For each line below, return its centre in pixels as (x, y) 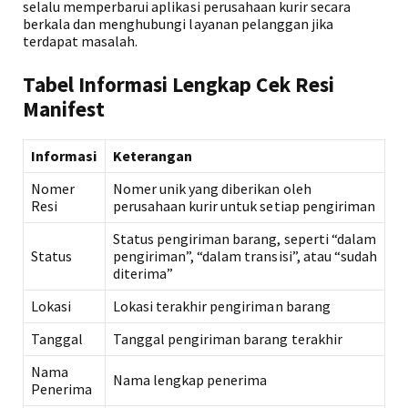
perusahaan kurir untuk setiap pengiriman (244, 206)
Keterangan (153, 156)
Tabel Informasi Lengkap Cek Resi (178, 84)
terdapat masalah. (81, 41)
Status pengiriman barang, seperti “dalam (245, 239)
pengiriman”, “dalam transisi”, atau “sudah (245, 256)
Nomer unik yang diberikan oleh (212, 189)
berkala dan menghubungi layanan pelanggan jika (178, 24)
